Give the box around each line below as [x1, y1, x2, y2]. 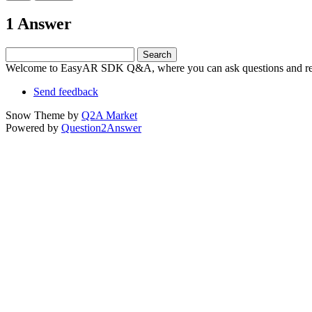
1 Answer [6, 14, 72, 33]
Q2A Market [81, 109, 137, 121]
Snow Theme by [6, 109, 81, 121]
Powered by [6, 121, 61, 134]
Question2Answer [61, 121, 141, 134]
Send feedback [33, 85, 98, 97]
